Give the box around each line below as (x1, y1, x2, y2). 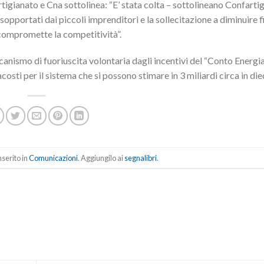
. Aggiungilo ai (77, 153, 124, 163)
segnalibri (124, 153, 157, 163)
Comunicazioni (28, 153, 78, 163)
